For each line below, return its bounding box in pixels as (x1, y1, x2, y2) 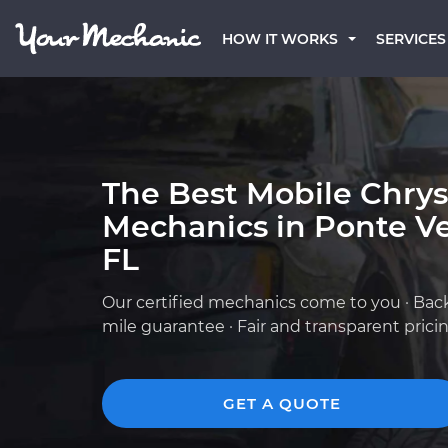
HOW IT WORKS (222, 30, 338, 48)
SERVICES (376, 30, 446, 48)
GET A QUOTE (223, 394, 341, 413)
